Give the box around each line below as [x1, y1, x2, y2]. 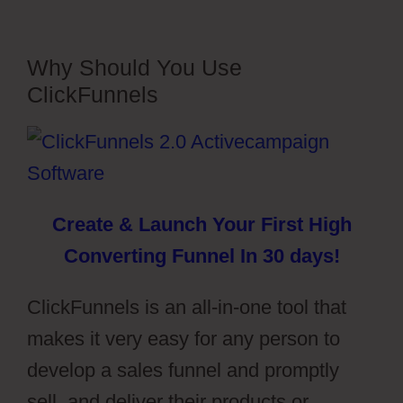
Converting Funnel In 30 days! [63, 245, 340, 267]
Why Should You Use [27, 55, 242, 80]
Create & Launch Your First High [51, 213, 352, 236]
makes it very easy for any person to [27, 327, 340, 350]
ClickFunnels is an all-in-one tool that [27, 296, 346, 318]
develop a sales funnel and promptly [27, 359, 339, 381]
